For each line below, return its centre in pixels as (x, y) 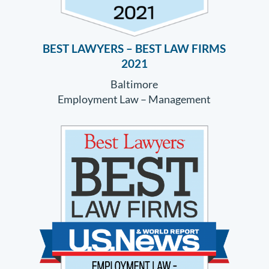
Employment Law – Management (134, 99)
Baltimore (134, 84)
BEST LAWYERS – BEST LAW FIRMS (134, 48)
